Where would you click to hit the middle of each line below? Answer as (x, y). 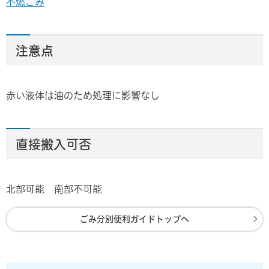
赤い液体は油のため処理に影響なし (83, 96)
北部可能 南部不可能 (54, 189)
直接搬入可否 (53, 145)
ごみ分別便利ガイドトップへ (134, 219)
